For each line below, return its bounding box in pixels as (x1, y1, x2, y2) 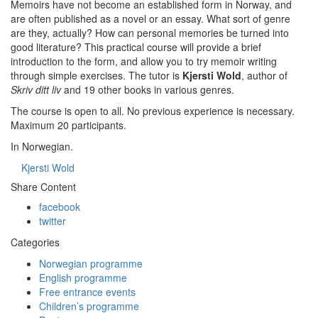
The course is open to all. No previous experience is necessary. (11, 104, 295, 118)
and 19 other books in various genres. (61, 82, 234, 97)
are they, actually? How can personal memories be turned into (11, 26, 289, 40)
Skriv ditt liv (11, 82, 61, 97)
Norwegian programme (39, 256, 143, 270)
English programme (39, 270, 127, 285)
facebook (39, 199, 80, 214)
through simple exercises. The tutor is (11, 68, 182, 82)
